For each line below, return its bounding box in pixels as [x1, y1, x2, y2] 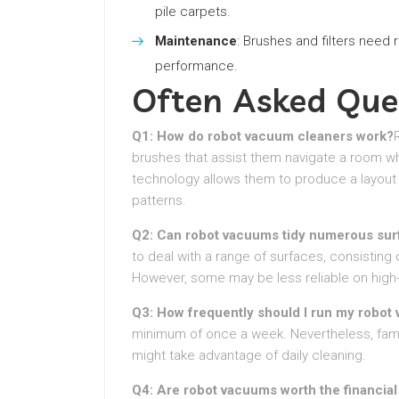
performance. [155, 58, 238, 74]
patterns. [132, 192, 186, 208]
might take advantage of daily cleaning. [132, 347, 366, 363]
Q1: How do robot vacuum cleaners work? [132, 128, 394, 144]
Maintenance [155, 33, 237, 49]
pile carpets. [155, 4, 231, 20]
